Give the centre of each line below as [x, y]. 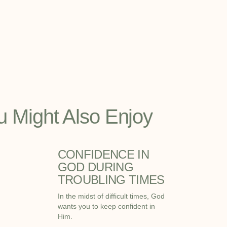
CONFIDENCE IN [103, 154]
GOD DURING [95, 167]
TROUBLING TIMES [111, 179]
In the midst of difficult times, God [111, 196]
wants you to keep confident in [106, 206]
